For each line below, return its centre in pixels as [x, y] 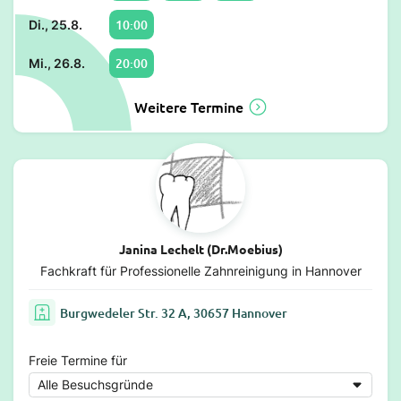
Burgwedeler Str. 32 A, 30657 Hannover [174, 312]
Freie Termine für [78, 361]
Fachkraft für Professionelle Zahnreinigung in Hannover [200, 271]
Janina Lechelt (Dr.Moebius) [200, 249]
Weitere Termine [188, 107]
